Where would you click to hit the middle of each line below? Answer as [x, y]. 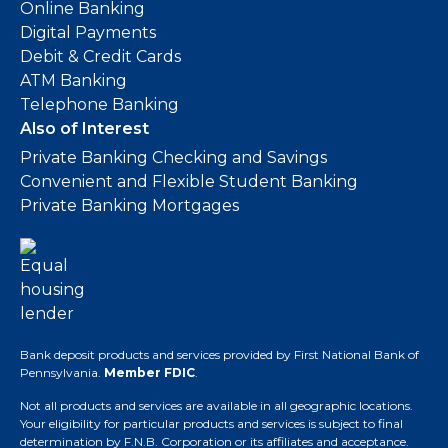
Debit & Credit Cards [100, 56]
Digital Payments [88, 32]
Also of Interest [84, 128]
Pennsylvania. [62, 372]
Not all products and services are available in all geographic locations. [216, 405]
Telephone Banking [99, 104]
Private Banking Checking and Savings [173, 157]
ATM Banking [73, 80]
